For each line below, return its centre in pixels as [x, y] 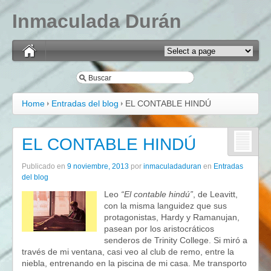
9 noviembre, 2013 [98, 166]
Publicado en [44, 166]
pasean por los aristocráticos [159, 229]
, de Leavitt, [215, 194]
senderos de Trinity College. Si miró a [176, 240]
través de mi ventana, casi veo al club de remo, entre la [128, 252]
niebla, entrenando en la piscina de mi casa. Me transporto [134, 263]
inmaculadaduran [172, 166]
